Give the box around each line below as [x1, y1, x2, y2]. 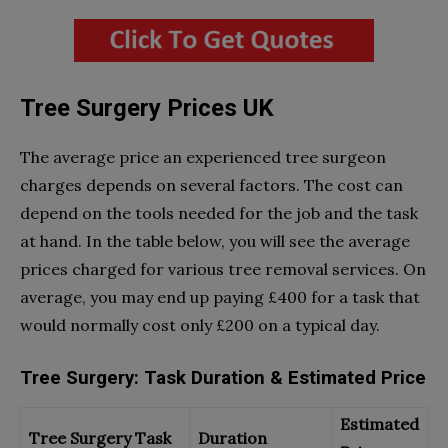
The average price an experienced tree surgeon [20, 146, 386, 167]
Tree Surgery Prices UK [20, 93, 274, 122]
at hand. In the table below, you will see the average [20, 230, 410, 251]
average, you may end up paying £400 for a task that [20, 286, 420, 307]
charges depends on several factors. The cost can [20, 174, 403, 195]
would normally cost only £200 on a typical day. [20, 314, 380, 335]
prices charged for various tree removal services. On [20, 258, 426, 279]
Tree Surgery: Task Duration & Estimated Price [20, 366, 426, 389]
